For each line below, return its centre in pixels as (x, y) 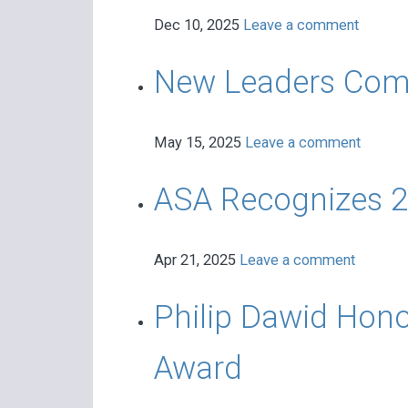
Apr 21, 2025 (196, 260)
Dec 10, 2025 (198, 25)
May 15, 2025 (199, 143)
